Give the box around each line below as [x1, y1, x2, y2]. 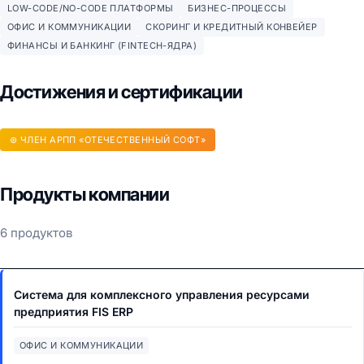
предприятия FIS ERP [14, 305, 133, 318]
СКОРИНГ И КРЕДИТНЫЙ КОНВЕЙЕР [145, 21, 318, 32]
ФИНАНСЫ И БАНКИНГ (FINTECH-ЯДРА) [7, 40, 197, 51]
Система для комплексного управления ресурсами [14, 288, 310, 301]
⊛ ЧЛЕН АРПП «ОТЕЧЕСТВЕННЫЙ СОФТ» [10, 134, 206, 145]
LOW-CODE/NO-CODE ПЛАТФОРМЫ [7, 2, 174, 14]
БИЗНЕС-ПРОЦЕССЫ [188, 2, 287, 14]
